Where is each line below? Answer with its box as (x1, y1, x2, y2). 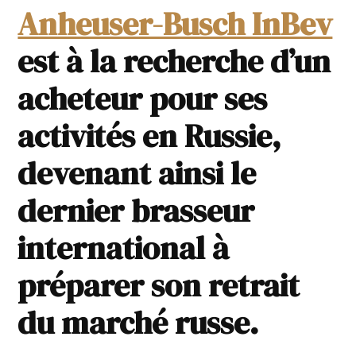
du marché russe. (17, 301, 260, 345)
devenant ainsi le (17, 152, 257, 195)
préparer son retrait (17, 264, 300, 308)
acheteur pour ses (17, 77, 268, 121)
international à (17, 226, 230, 270)
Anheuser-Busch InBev (17, 2, 333, 46)
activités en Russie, (17, 114, 282, 158)
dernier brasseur (17, 189, 255, 233)
